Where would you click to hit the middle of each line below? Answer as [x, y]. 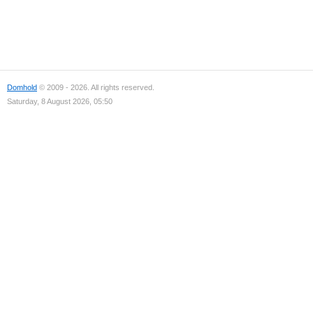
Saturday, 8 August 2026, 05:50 [60, 101]
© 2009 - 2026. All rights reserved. [96, 87]
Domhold [22, 87]
